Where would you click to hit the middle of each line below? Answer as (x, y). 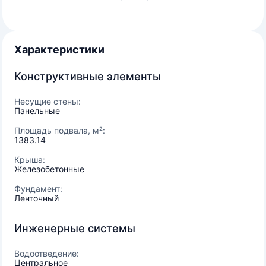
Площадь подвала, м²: (60, 130)
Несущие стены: (47, 101)
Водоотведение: (47, 253)
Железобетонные (49, 169)
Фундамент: (38, 189)
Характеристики (59, 50)
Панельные (37, 111)
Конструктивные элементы (88, 76)
